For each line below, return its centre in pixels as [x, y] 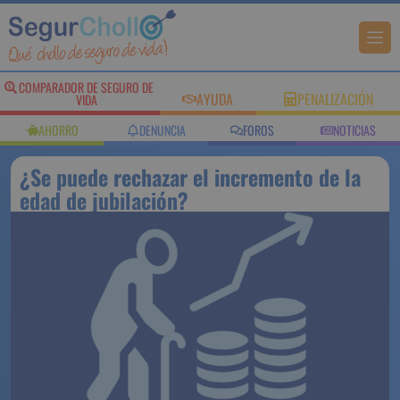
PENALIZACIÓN [335, 100]
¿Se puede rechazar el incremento [193, 177]
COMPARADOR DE [87, 87]
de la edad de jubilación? [149, 200]
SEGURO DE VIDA [87, 100]
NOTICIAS [354, 130]
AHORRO [58, 130]
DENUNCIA [162, 130]
